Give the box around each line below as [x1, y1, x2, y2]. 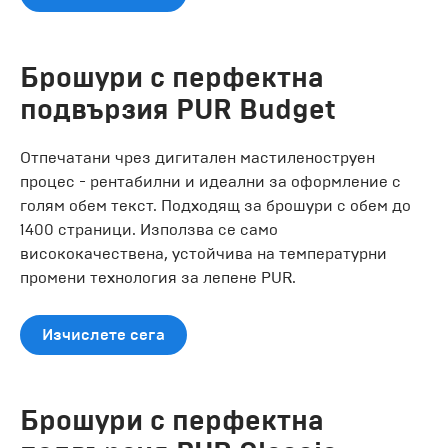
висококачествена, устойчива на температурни [20, 243, 387, 263]
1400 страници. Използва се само [20, 219, 278, 239]
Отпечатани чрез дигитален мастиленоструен [20, 147, 375, 167]
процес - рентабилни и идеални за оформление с [20, 171, 401, 191]
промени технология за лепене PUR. [20, 267, 296, 287]
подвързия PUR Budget [20, 91, 336, 127]
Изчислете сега [42, 324, 165, 345]
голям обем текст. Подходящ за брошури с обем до [20, 195, 411, 215]
